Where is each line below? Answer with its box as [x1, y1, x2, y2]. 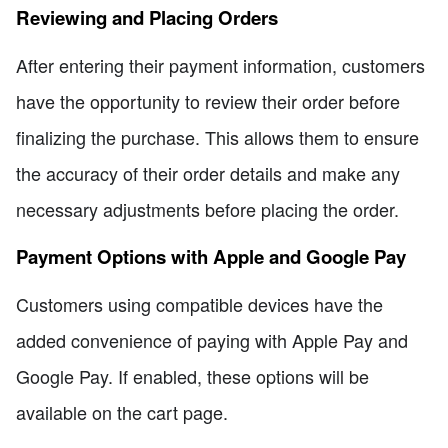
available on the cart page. [16, 399, 228, 426]
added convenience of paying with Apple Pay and [16, 327, 408, 354]
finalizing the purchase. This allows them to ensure [16, 124, 419, 151]
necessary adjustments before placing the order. [16, 196, 399, 223]
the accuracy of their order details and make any [16, 160, 400, 187]
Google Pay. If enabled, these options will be [16, 363, 369, 390]
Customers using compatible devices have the [16, 291, 383, 318]
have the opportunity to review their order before [16, 88, 400, 115]
